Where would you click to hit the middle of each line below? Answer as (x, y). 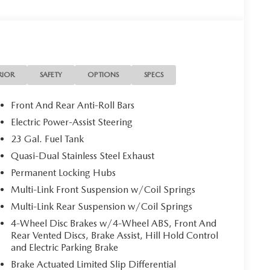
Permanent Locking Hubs (64, 172)
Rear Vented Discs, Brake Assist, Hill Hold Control (115, 235)
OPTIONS (103, 74)
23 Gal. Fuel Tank (48, 139)
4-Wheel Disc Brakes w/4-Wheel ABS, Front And (114, 223)
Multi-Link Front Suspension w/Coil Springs (103, 189)
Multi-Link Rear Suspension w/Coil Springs (102, 206)
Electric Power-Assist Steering (72, 122)
